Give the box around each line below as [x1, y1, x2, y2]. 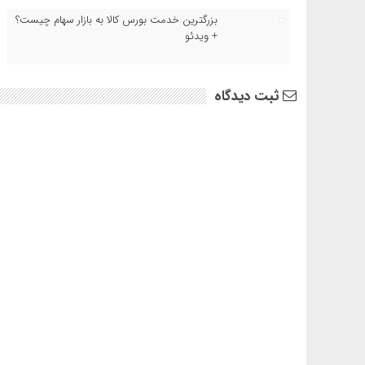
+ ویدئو [185, 28, 218, 46]
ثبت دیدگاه [213, 85, 283, 108]
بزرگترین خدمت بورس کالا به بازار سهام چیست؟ [15, 11, 218, 29]
